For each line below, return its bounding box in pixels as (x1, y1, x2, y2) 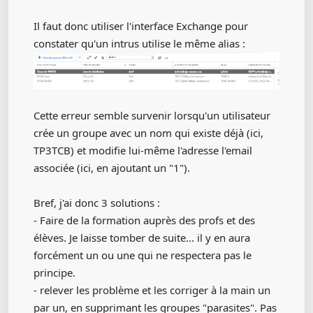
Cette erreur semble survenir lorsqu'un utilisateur (34, 108, 270, 122)
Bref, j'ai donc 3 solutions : (34, 195, 160, 210)
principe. (34, 265, 75, 279)
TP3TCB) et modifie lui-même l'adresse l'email (34, 143, 252, 157)
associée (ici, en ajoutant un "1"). (34, 160, 190, 175)
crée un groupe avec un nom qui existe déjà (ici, (34, 125, 263, 140)
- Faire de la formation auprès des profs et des (34, 212, 255, 227)
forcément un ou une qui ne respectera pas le (34, 247, 252, 262)
